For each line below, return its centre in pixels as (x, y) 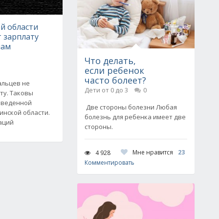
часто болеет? (115, 80)
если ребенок (114, 70)
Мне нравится (153, 152)
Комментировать (109, 163)
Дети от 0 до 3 (106, 90)
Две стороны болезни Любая (131, 107)
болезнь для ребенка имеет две (135, 117)
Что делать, (110, 61)
